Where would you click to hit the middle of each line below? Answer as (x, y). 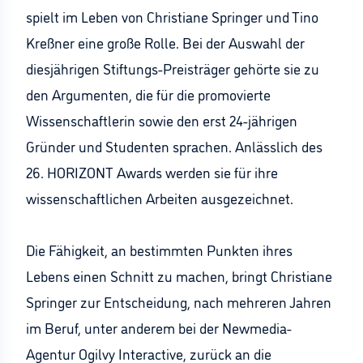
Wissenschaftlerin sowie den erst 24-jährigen (162, 120)
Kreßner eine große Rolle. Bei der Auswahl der (165, 42)
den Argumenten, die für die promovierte (148, 94)
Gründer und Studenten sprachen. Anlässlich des (174, 146)
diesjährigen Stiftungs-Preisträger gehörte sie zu (173, 68)
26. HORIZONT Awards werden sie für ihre (152, 172)
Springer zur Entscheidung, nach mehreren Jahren (179, 301)
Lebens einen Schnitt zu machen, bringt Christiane (179, 275)
